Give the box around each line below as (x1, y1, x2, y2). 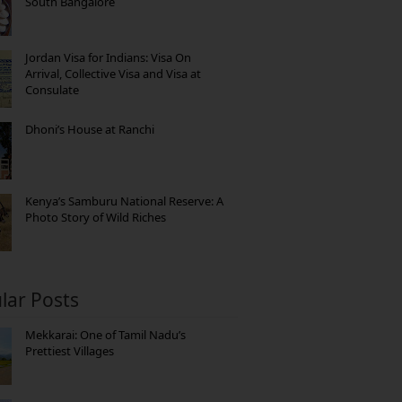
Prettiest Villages (25, 342, 114, 359)
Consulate (25, 81, 79, 98)
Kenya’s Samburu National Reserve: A (25, 192, 223, 209)
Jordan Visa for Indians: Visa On (25, 48, 191, 66)
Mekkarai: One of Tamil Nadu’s (25, 326, 186, 343)
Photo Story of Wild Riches (25, 208, 166, 225)
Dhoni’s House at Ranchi (25, 120, 154, 137)
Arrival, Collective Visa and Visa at (25, 65, 201, 82)
